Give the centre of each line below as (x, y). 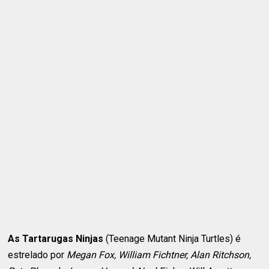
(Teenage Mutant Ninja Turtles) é (172, 238)
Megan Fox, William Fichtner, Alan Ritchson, (159, 255)
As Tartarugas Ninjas (56, 238)
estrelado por (38, 255)
